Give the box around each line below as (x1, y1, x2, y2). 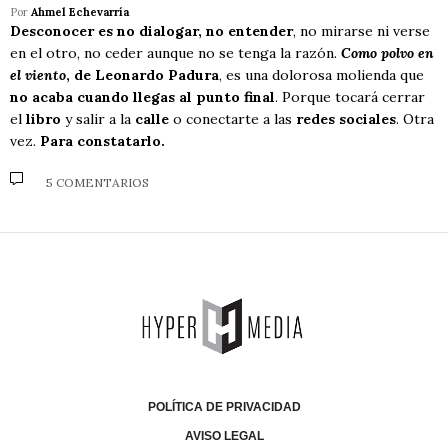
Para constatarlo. (40, 132, 165, 151)
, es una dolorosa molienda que (219, 66, 424, 85)
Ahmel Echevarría (31, 5, 129, 20)
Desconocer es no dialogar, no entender (10, 22, 293, 41)
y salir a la (61, 110, 135, 129)
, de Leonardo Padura (66, 66, 219, 85)
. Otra (396, 110, 434, 129)
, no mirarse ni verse (293, 22, 430, 41)
